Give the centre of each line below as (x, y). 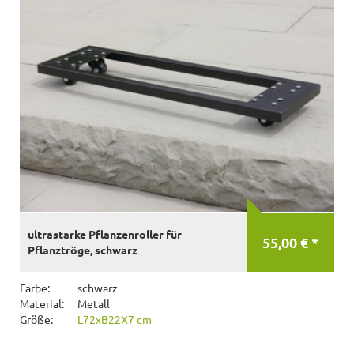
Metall (92, 303)
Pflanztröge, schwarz (83, 250)
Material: (42, 303)
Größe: (36, 319)
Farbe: (35, 287)
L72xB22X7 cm (115, 319)
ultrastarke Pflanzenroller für (105, 234)
